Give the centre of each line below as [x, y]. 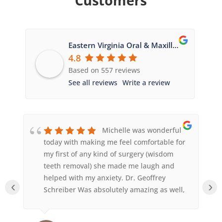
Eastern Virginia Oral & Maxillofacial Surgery [175, 45]
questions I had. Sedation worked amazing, [115, 213]
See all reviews [93, 82]
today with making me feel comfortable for [114, 142]
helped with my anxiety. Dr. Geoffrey [104, 177]
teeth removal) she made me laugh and [109, 166]
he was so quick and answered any [102, 201]
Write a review [146, 82]
